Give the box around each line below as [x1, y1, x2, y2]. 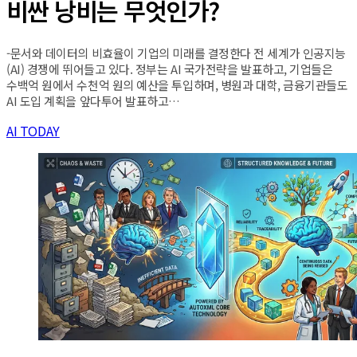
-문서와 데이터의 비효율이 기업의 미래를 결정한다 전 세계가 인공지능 [6, 45, 346, 62]
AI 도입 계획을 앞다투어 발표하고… [6, 92, 181, 110]
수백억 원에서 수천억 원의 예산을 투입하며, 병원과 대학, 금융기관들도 [6, 76, 348, 94]
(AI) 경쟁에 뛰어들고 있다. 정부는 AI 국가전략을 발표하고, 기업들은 [6, 61, 333, 78]
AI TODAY [6, 121, 60, 141]
